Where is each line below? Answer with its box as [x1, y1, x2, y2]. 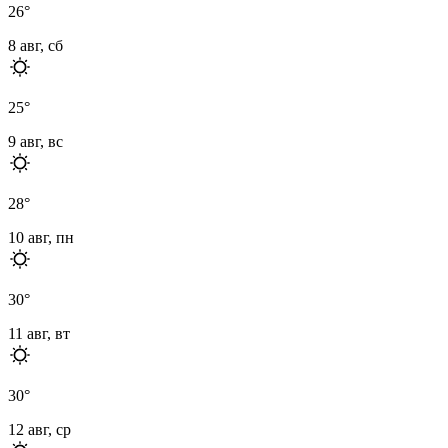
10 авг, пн [8, 228, 74, 246]
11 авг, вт [8, 324, 70, 342]
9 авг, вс [8, 132, 63, 150]
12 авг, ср [8, 420, 71, 438]
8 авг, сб [8, 36, 63, 54]
